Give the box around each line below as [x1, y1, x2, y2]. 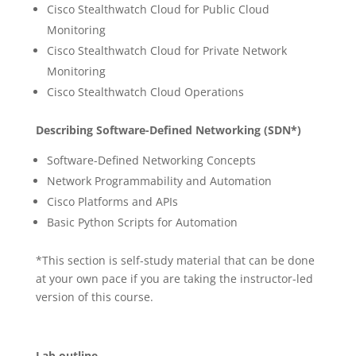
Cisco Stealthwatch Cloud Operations [46, 84, 244, 99]
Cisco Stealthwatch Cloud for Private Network [46, 43, 287, 58]
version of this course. [35, 289, 153, 304]
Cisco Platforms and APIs [46, 194, 178, 209]
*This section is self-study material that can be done [35, 253, 315, 268]
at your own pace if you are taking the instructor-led [35, 271, 313, 286]
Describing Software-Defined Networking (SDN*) [35, 122, 301, 137]
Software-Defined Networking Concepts [46, 153, 256, 168]
